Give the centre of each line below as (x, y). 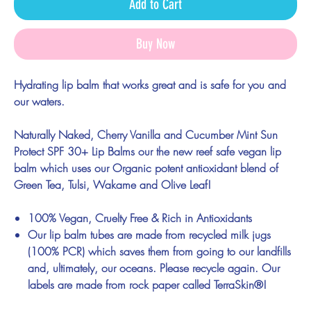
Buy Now (155, 43)
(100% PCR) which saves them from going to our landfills (159, 251)
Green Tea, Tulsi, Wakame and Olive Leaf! (112, 184)
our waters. (39, 101)
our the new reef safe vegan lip (208, 151)
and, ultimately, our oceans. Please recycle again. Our (154, 268)
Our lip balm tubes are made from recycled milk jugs (149, 234)
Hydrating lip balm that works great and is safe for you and (150, 84)
